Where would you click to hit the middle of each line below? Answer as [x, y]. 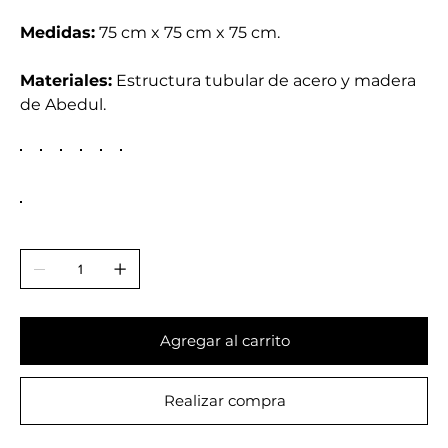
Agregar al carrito [225, 340]
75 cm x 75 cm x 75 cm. [188, 32]
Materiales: [66, 80]
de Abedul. [63, 104]
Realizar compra [225, 400]
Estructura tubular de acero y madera [264, 80]
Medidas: [58, 32]
